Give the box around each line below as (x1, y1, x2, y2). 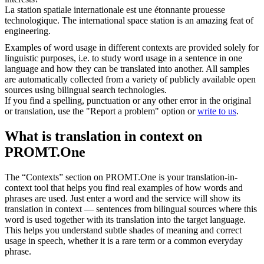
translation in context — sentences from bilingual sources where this (5, 204, 257, 214)
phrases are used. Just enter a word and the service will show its (5, 193, 240, 204)
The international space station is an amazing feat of (62, 15, 253, 26)
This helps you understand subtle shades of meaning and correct (5, 225, 242, 236)
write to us (197, 106, 236, 117)
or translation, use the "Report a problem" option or (5, 106, 197, 117)
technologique (5, 15, 57, 26)
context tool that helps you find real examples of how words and (5, 183, 243, 193)
